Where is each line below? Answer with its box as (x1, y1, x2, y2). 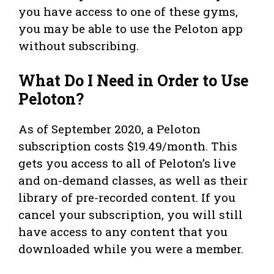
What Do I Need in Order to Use (18, 70, 248, 91)
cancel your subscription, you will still (18, 207, 243, 223)
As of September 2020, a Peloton (18, 121, 201, 137)
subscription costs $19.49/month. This (18, 138, 237, 154)
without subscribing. (18, 37, 139, 53)
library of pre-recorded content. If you (18, 190, 235, 206)
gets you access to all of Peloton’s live (18, 155, 236, 171)
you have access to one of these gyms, (18, 3, 238, 19)
